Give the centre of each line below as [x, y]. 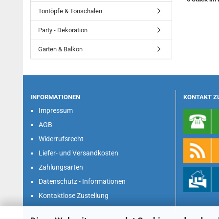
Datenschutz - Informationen [82, 181]
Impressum [56, 110]
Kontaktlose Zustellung [74, 196]
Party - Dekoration [63, 30]
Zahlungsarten [61, 167]
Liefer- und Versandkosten [78, 153]
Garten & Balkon [60, 49]
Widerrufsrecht [61, 139]
